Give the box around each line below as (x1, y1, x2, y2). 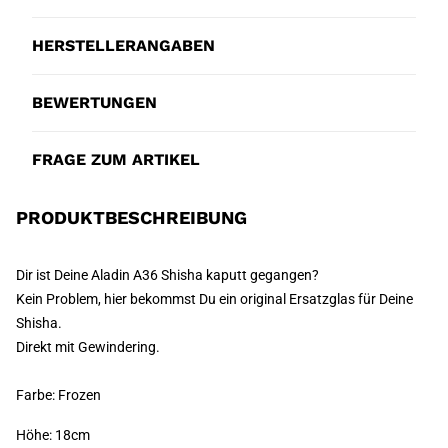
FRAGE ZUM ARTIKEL (32, 150, 200, 169)
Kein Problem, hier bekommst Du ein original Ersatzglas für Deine (16, 291, 413, 307)
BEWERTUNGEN (32, 93, 157, 112)
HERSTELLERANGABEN (32, 36, 215, 55)
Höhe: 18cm (16, 427, 90, 443)
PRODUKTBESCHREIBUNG (16, 207, 247, 228)
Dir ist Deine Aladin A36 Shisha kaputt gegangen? (16, 267, 319, 283)
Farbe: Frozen (16, 387, 101, 403)
